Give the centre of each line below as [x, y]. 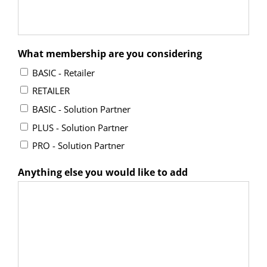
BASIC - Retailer [63, 72]
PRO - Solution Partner [78, 146]
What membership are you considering [110, 53]
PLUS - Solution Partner [80, 127]
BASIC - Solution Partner [81, 109]
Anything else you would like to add [103, 173]
